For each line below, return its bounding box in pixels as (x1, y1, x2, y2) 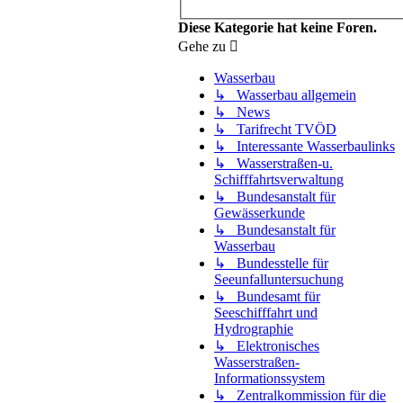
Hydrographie (214, 320, 293, 336)
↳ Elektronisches (214, 337, 319, 354)
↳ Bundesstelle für (214, 255, 328, 271)
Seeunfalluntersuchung (214, 271, 344, 287)
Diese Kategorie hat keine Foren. (178, 19, 377, 35)
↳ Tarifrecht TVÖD (214, 121, 336, 137)
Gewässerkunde (214, 204, 305, 220)
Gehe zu (178, 38, 226, 54)
